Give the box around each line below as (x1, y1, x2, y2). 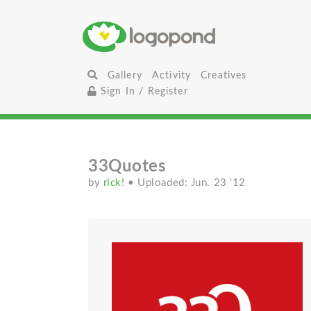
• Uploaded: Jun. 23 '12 (128, 178, 246, 188)
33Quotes (88, 158, 167, 175)
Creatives (201, 70, 247, 81)
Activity (151, 70, 192, 81)
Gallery (107, 70, 142, 81)
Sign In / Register (96, 86, 188, 96)
